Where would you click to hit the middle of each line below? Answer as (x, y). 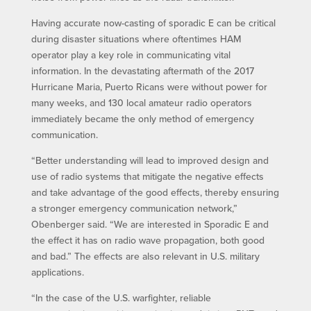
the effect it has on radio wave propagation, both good (148, 240)
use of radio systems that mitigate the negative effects (147, 176)
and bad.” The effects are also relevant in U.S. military (145, 256)
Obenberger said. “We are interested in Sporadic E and (150, 224)
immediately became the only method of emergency (142, 119)
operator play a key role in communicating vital (131, 55)
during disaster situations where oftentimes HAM (136, 39)
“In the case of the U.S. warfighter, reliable (121, 298)
